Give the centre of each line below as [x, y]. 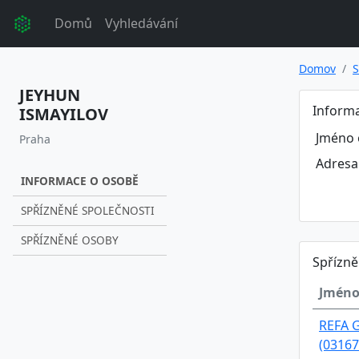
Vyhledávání [141, 24]
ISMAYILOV [64, 114]
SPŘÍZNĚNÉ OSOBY [70, 240]
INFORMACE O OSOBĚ [80, 180]
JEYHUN [50, 95]
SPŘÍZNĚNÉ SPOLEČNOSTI [88, 210]
